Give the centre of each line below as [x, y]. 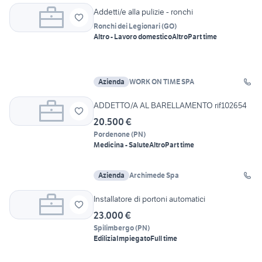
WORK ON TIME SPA [162, 82]
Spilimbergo [114, 228]
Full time [164, 239]
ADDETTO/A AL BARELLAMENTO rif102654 [170, 106]
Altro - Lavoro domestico [133, 37]
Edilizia [105, 239]
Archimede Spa [154, 175]
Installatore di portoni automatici [149, 199]
